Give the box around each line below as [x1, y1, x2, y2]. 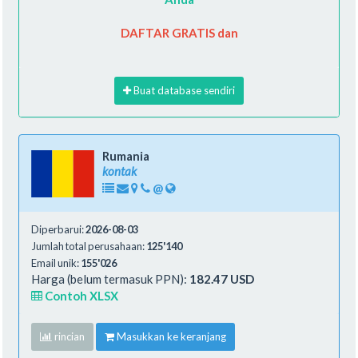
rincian [52, 329, 85, 343]
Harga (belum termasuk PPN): [31, 271, 189, 286]
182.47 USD [189, 271, 254, 286]
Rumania [102, 148, 149, 163]
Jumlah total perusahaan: [31, 239, 146, 253]
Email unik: [31, 256, 81, 269]
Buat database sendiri [133, 83, 235, 97]
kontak [102, 163, 137, 178]
